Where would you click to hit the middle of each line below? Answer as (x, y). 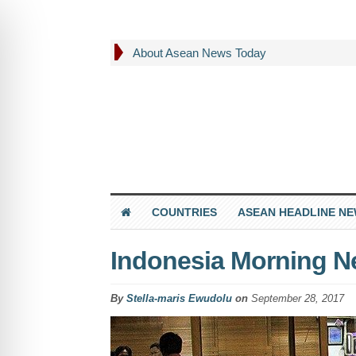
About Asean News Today (199, 53)
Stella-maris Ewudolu (179, 298)
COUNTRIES (184, 212)
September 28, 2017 (297, 298)
